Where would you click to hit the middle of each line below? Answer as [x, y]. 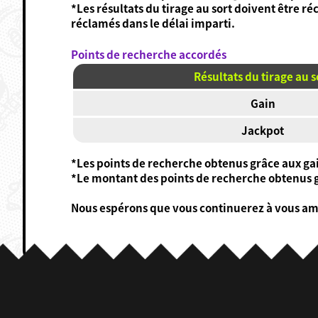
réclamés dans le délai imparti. [153, 22]
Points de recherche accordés [148, 54]
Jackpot [263, 130]
